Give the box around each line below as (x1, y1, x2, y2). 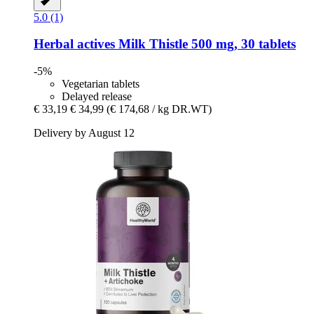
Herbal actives (34, 36, 115, 52)
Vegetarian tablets (62, 78, 139, 90)
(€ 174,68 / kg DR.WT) (107, 103, 212, 116)
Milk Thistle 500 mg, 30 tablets (115, 36, 296, 52)
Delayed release (62, 90, 132, 103)
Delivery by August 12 (34, 127, 135, 139)
